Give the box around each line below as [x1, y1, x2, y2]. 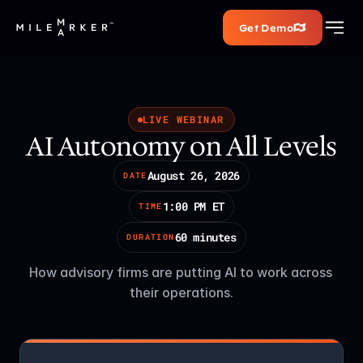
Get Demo [238, 21, 293, 33]
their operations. [130, 284, 233, 301]
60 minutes [174, 229, 237, 245]
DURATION [126, 232, 175, 242]
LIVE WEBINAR [142, 113, 224, 126]
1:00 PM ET [162, 199, 224, 214]
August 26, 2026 [147, 168, 240, 183]
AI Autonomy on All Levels [26, 129, 337, 164]
